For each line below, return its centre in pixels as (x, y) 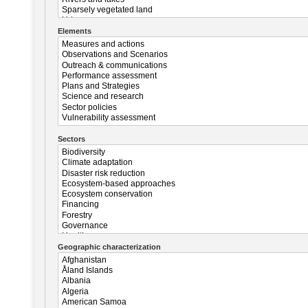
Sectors (71, 139)
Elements (74, 31)
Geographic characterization (109, 246)
